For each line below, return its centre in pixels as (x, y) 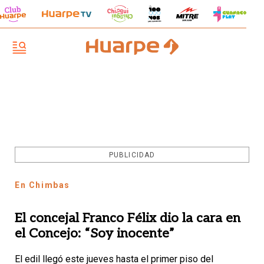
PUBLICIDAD (132, 155)
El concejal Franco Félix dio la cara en (128, 218)
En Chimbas (42, 185)
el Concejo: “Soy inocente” (95, 233)
